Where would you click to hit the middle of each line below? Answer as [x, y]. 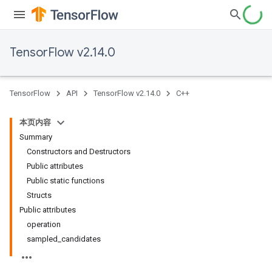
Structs [39, 195]
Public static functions [66, 181]
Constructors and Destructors [79, 151]
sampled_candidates [64, 239]
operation [44, 224]
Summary [36, 137]
